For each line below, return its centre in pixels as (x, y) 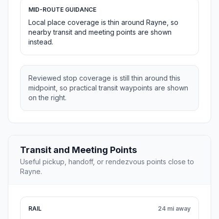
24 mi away (174, 209)
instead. (41, 42)
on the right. (47, 98)
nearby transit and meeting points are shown (100, 32)
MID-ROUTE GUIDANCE (62, 10)
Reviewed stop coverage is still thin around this (104, 78)
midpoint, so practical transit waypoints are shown (108, 88)
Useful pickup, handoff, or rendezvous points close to (107, 162)
